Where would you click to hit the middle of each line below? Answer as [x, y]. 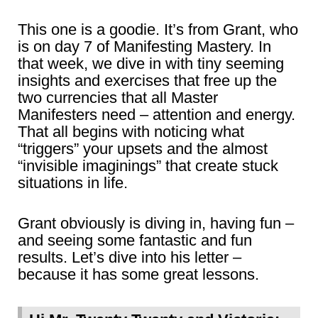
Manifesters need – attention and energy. [157, 114]
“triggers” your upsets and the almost [143, 148]
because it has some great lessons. [138, 274]
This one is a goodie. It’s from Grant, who [158, 29]
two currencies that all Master [118, 97]
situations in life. [73, 182]
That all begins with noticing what [131, 131]
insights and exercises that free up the [147, 80]
